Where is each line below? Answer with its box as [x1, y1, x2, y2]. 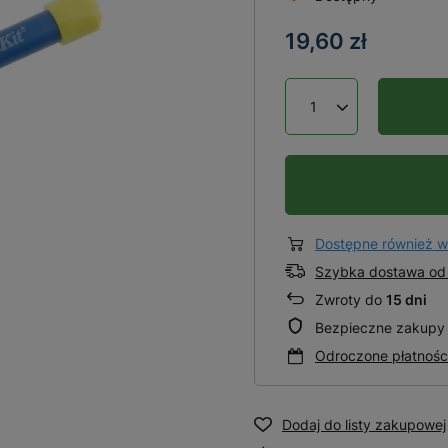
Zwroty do [315, 290, 386, 308]
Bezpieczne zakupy [315, 318, 445, 336]
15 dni [386, 290, 427, 308]
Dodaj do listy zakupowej [282, 415, 446, 433]
